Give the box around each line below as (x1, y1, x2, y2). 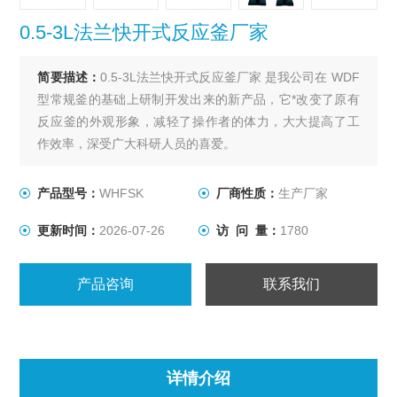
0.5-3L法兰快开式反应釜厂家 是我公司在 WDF (99, 70, 360, 85)
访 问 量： (216, 223, 280, 238)
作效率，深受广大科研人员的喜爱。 (37, 136, 237, 152)
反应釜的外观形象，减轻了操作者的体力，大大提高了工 (37, 114, 360, 129)
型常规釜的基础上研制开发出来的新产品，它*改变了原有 (37, 92, 360, 107)
